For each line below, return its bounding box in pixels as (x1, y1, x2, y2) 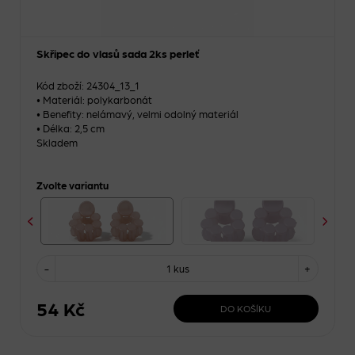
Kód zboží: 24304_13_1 (36, 79, 139, 91)
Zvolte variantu (36, 179, 109, 191)
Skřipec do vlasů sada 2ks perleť (36, 47, 199, 59)
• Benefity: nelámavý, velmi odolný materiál (36, 108, 239, 120)
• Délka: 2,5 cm (36, 122, 105, 134)
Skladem (36, 136, 78, 148)
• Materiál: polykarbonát (36, 94, 152, 105)
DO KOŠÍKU (220, 302, 272, 314)
